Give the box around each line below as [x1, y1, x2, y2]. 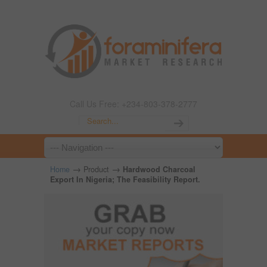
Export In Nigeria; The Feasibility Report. [50, 174, 200, 185]
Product [83, 164, 109, 175]
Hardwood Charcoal [123, 164, 195, 175]
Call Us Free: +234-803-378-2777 [70, 98, 197, 110]
